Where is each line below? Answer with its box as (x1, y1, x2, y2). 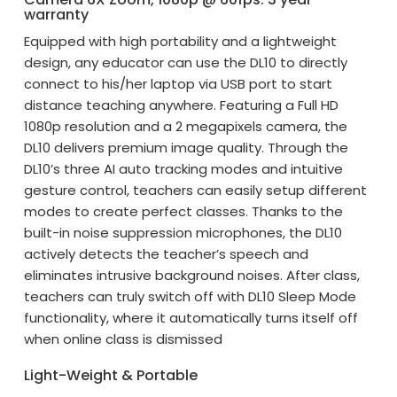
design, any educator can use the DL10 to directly (24, 53, 348, 73)
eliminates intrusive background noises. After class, (24, 266, 361, 285)
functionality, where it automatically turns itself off (24, 308, 359, 328)
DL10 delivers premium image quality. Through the (24, 138, 349, 158)
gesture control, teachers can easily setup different (24, 181, 368, 200)
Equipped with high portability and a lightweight (24, 32, 338, 51)
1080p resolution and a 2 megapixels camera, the (24, 117, 348, 136)
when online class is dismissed (24, 330, 223, 349)
